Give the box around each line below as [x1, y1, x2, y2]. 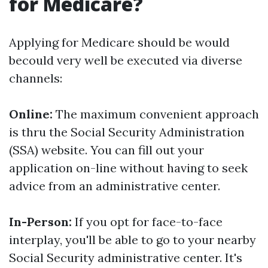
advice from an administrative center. [9, 178, 220, 193]
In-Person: [9, 214, 72, 229]
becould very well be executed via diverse [9, 53, 242, 68]
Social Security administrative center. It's [9, 250, 242, 265]
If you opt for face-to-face [72, 214, 223, 229]
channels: [9, 71, 62, 86]
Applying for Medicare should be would [9, 35, 230, 50]
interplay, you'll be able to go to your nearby [9, 232, 256, 247]
